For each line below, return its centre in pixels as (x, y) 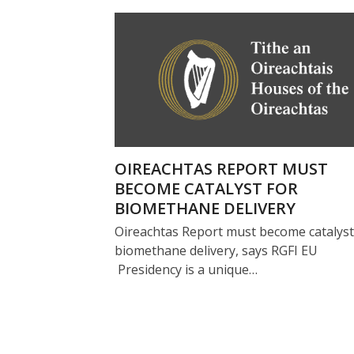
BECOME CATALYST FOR (206, 188)
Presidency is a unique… (186, 269)
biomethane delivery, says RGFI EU (216, 250)
